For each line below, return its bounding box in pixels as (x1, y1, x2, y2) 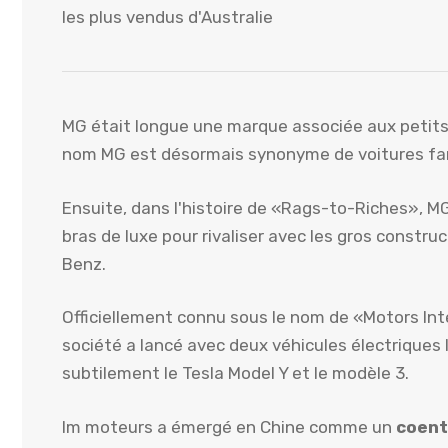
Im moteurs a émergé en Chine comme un (62, 416, 396, 437)
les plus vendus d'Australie (62, 7, 273, 28)
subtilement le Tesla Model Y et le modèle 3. (62, 363, 409, 384)
